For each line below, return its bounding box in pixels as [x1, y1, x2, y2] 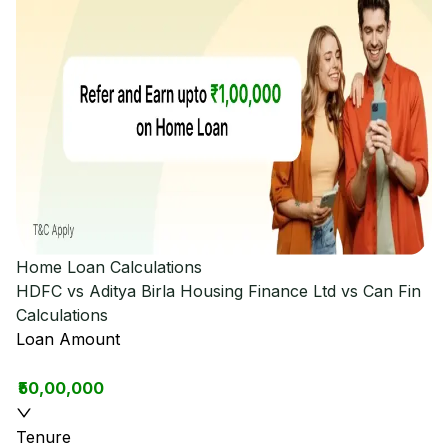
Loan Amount [16, 329, 120, 349]
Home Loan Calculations [16, 257, 202, 277]
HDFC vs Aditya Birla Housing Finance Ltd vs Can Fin [16, 281, 421, 301]
